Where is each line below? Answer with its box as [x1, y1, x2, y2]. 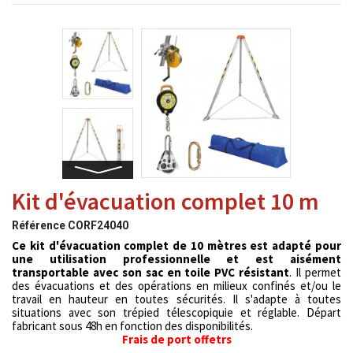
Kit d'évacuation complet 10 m [12, 186, 319, 216]
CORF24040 [68, 219, 128, 232]
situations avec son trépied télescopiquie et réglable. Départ [12, 305, 341, 320]
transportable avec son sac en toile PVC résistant [12, 265, 290, 280]
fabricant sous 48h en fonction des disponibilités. [12, 318, 253, 333]
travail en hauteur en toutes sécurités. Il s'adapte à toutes [12, 292, 341, 307]
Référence [12, 219, 65, 232]
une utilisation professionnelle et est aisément [12, 251, 341, 266]
